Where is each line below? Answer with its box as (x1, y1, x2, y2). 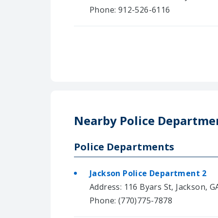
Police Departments (74, 140, 174, 153)
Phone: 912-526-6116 (90, 4, 170, 15)
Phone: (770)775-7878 (90, 195, 172, 206)
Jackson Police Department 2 (90, 167, 207, 179)
